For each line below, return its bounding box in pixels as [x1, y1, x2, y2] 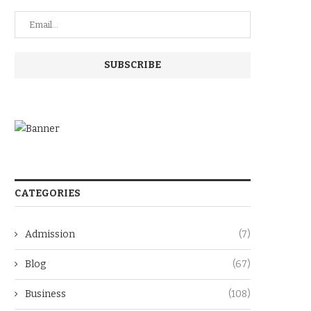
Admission [25, 228, 75, 240]
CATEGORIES [15, 187, 81, 199]
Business [25, 288, 66, 300]
